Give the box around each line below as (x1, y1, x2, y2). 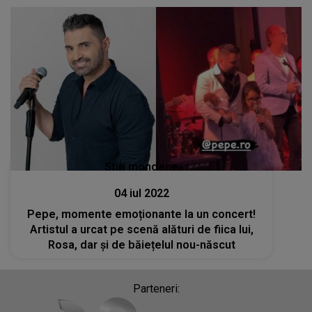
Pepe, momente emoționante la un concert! (27, 208, 256, 221)
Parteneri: (132, 282, 180, 296)
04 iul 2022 (114, 187, 169, 201)
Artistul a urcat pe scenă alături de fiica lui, (29, 223, 253, 237)
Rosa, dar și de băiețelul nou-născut (47, 238, 235, 252)
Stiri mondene (104, 160, 179, 174)
